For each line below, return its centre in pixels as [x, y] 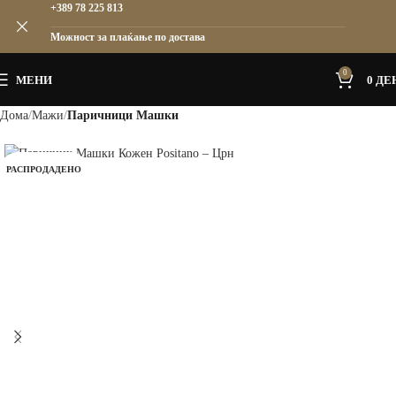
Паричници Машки [123, 115]
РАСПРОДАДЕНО [44, 169]
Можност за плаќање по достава [127, 37]
